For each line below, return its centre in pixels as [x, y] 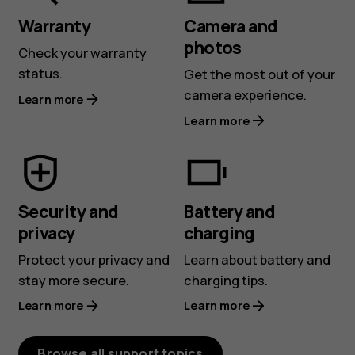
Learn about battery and [258, 260]
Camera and [231, 25]
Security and [68, 211]
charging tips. [226, 280]
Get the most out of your [260, 75]
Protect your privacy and [94, 260]
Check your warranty [82, 53]
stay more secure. [73, 280]
